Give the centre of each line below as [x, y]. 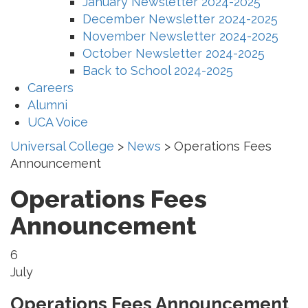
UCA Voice [58, 122]
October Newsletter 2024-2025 [174, 53]
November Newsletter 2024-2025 [180, 36]
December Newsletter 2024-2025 [180, 19]
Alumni [47, 104]
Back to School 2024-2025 [158, 70]
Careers [51, 87]
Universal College [62, 146]
